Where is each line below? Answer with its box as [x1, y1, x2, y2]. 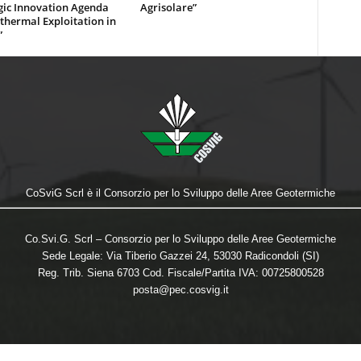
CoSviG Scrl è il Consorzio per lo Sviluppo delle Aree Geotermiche [26, 187, 335, 199]
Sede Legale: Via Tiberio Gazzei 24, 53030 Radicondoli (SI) [42, 250, 319, 262]
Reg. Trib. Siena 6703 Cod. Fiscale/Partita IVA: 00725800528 [37, 267, 324, 279]
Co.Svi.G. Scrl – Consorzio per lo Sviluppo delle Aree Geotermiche [25, 233, 336, 245]
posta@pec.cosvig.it [132, 284, 229, 296]
